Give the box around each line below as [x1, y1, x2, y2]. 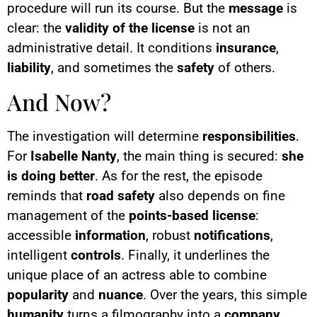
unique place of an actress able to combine [7, 266, 267, 283]
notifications [194, 226, 270, 243]
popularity [7, 286, 69, 303]
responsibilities [202, 127, 296, 144]
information [75, 226, 146, 243]
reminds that [7, 187, 86, 204]
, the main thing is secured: [117, 147, 282, 164]
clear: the [7, 20, 65, 37]
